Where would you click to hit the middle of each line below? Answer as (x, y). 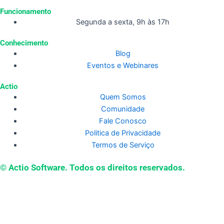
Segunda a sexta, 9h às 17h (123, 22)
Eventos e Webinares (123, 66)
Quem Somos (123, 97)
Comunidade (123, 109)
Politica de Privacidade (123, 133)
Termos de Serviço (123, 145)
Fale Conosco (123, 121)
